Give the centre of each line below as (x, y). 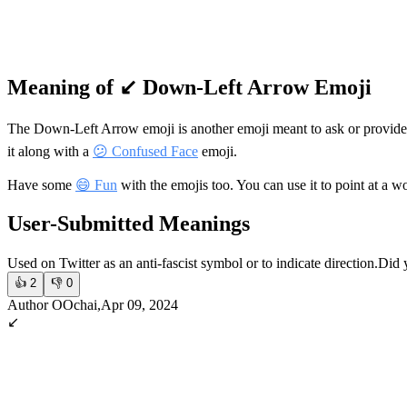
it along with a (50, 151)
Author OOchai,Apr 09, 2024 (93, 304)
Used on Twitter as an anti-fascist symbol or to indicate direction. (193, 263)
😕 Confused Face (145, 151)
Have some (41, 184)
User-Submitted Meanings (129, 223)
